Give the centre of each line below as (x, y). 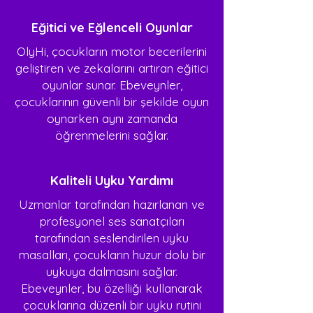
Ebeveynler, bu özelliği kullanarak (112, 288)
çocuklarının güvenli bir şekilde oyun (112, 102)
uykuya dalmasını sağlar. (112, 271)
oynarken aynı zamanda (112, 118)
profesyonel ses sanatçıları (112, 221)
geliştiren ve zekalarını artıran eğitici (112, 68)
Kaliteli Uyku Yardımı (112, 181)
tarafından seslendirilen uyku (112, 238)
